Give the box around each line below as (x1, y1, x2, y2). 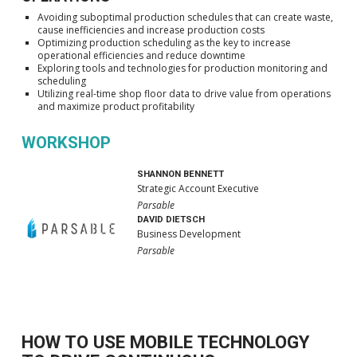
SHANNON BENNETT (136, 169, 224, 180)
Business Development (136, 227, 241, 241)
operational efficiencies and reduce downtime (37, 49, 245, 63)
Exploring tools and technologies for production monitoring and (37, 61, 328, 76)
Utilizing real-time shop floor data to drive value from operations (37, 87, 331, 101)
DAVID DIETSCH (136, 214, 205, 226)
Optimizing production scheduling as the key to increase (37, 36, 291, 50)
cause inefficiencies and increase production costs (37, 23, 265, 37)
